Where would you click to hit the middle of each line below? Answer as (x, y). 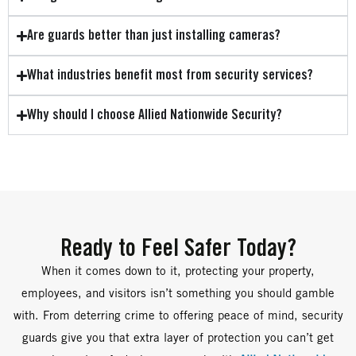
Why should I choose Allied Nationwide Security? (155, 116)
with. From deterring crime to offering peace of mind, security (178, 317)
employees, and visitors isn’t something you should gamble (178, 294)
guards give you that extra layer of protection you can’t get (178, 339)
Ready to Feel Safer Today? (178, 250)
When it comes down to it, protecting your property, (178, 272)
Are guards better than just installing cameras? (154, 36)
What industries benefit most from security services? (170, 76)
